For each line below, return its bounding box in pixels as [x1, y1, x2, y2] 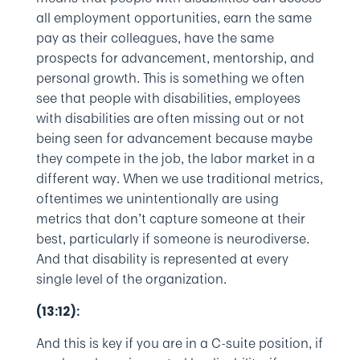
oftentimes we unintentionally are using [35, 189, 279, 208]
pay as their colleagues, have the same [35, 28, 274, 47]
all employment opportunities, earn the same [35, 8, 312, 27]
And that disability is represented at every [35, 249, 288, 268]
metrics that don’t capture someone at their [35, 209, 305, 228]
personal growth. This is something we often [35, 68, 305, 88]
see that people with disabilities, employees [35, 88, 301, 108]
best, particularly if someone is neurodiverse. [35, 229, 309, 248]
